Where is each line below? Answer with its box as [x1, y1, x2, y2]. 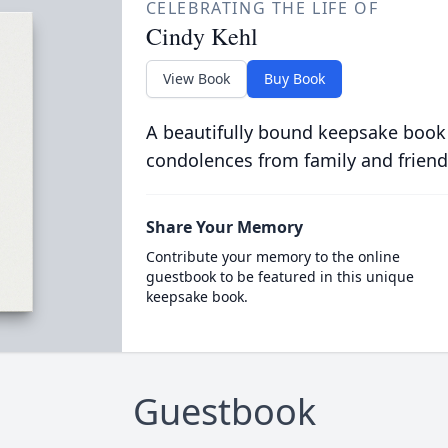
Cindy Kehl [145, 20, 258, 52]
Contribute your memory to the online [145, 247, 400, 266]
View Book [162, 69, 230, 88]
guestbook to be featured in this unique [145, 267, 414, 286]
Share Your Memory [145, 216, 303, 238]
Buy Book [263, 69, 325, 88]
